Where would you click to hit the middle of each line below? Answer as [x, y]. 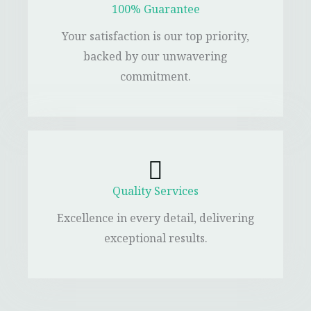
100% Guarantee [155, 11]
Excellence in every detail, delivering [155, 220]
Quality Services [155, 193]
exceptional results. [155, 240]
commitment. [155, 78]
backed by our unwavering [155, 58]
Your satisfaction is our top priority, [155, 38]
